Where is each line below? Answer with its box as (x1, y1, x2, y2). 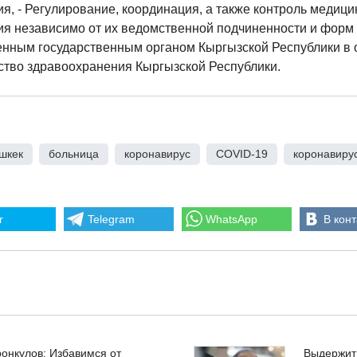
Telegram (88, 213, 135, 226)
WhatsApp (206, 213, 257, 226)
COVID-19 (216, 147, 268, 160)
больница (49, 147, 99, 160)
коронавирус (124, 147, 190, 160)
